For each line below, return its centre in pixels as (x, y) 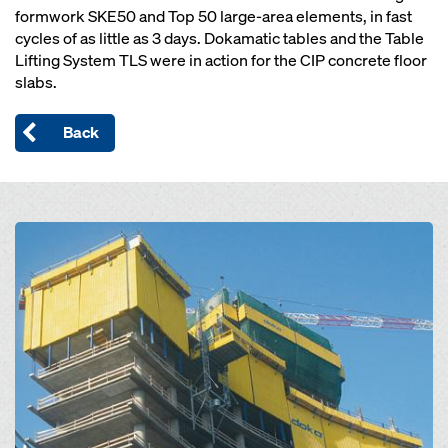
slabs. (36, 82)
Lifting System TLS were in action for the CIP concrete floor (221, 60)
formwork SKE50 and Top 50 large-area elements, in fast (213, 16)
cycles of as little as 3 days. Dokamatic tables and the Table (219, 38)
